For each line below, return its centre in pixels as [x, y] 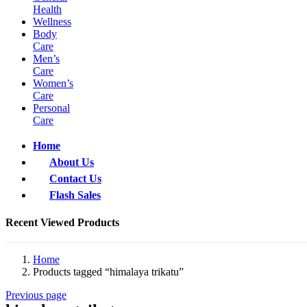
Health [47, 9]
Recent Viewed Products [62, 222]
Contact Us [75, 178]
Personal [51, 108]
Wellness [52, 21]
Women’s [53, 83]
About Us [72, 162]
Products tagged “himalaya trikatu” [108, 271]
